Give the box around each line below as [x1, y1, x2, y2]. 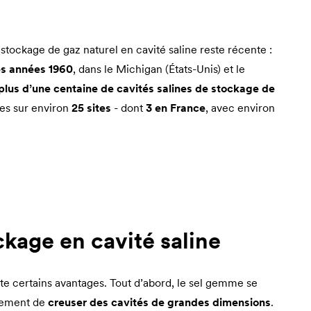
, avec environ [205, 100, 275, 115]
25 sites [72, 100, 111, 115]
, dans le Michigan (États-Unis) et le [73, 61, 245, 76]
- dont [111, 100, 146, 115]
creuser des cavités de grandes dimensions [48, 295, 271, 310]
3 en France [146, 100, 205, 115]
